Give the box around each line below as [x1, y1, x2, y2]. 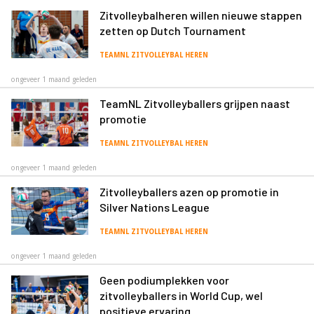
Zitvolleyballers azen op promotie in [100, 184, 279, 198]
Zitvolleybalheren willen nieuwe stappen [100, 8, 302, 22]
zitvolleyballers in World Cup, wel [100, 288, 263, 302]
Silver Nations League [100, 200, 210, 214]
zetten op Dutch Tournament [100, 23, 246, 37]
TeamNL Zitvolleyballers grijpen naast [100, 96, 290, 110]
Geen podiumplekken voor [100, 273, 229, 287]
